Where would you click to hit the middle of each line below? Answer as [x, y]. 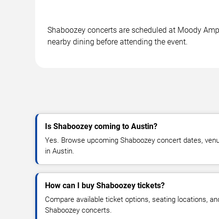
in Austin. [60, 151]
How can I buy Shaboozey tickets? [105, 185]
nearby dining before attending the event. [118, 42]
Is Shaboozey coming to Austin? [101, 126]
